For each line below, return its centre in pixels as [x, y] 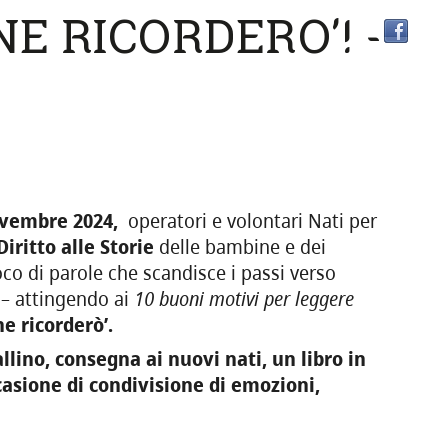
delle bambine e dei [239, 247]
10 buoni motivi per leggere [243, 299]
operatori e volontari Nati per [247, 221]
